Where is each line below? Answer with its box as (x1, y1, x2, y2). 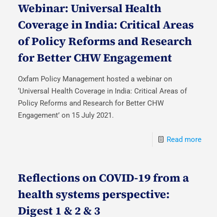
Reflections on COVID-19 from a (18, 170, 189, 186)
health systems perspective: (18, 186, 170, 202)
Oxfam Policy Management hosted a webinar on (18, 74, 172, 83)
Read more (166, 135, 201, 144)
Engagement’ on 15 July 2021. (18, 110, 114, 120)
